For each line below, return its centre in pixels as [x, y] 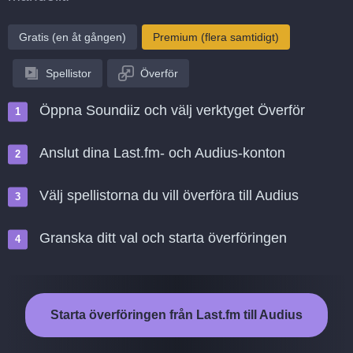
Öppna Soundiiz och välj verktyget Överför [172, 110]
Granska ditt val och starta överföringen [163, 238]
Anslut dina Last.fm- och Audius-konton [162, 153]
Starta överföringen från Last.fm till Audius [176, 315]
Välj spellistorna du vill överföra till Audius [169, 195]
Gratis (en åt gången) [72, 37]
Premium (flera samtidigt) [216, 37]
